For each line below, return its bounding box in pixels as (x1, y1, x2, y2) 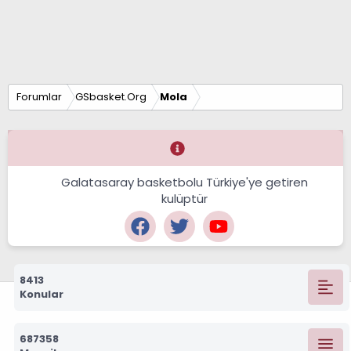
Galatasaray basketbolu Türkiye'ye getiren (61, 174, 309, 190)
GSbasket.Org (74, 89, 147, 104)
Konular (20, 286, 63, 302)
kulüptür (161, 190, 208, 207)
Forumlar (16, 89, 62, 104)
